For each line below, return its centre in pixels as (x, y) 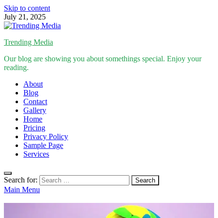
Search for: (21, 180)
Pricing (34, 128)
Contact (35, 101)
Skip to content (27, 8)
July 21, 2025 (25, 17)
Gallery (35, 110)
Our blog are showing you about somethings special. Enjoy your (103, 59)
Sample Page (43, 145)
